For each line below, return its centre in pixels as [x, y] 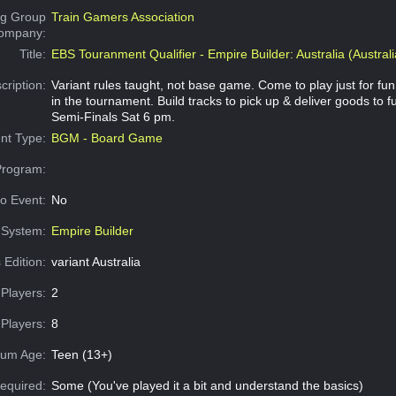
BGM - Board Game [107, 138]
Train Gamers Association [122, 17]
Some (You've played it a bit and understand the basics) [207, 386]
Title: [33, 54]
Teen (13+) [81, 355]
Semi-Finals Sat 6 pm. [113, 117]
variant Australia [95, 262]
